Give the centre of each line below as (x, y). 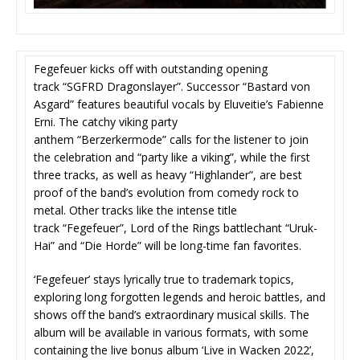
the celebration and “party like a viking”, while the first (172, 157)
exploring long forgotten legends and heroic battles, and (180, 297)
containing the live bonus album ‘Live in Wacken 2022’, (174, 350)
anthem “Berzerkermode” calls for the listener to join (171, 140)
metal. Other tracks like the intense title (135, 211)
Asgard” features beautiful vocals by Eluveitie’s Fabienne (179, 104)
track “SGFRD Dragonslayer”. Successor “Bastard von (172, 87)
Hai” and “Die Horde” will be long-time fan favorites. (168, 246)
